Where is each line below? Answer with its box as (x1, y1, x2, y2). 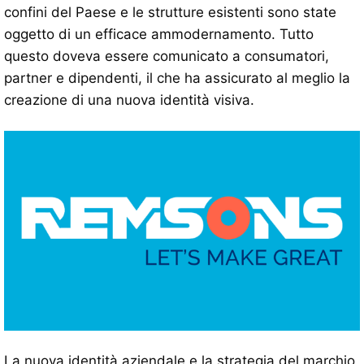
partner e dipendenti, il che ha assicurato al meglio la (4, 69, 350, 86)
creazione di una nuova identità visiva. (4, 91, 254, 108)
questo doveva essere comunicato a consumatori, (4, 47, 329, 64)
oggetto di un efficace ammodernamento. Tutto (4, 25, 314, 42)
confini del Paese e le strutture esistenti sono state (4, 3, 336, 20)
